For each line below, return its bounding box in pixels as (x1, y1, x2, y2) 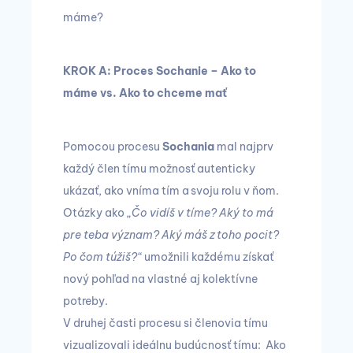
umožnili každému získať (144, 250, 273, 264)
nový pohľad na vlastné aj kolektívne (63, 272, 258, 286)
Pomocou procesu (63, 139, 162, 154)
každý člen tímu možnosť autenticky (63, 162, 255, 176)
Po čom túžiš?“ (63, 250, 144, 264)
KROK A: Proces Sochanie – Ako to (63, 64, 256, 78)
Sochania (162, 139, 214, 154)
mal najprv (214, 139, 273, 154)
